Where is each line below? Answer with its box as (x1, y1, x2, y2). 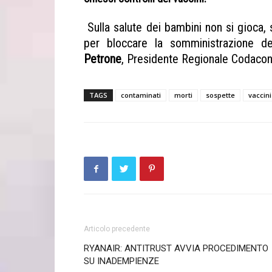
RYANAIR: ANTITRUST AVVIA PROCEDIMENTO (84, 242, 268, 254)
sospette (206, 90, 235, 100)
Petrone (84, 51, 121, 66)
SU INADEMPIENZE (84, 255, 159, 267)
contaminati (121, 90, 161, 100)
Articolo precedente (84, 224, 150, 233)
